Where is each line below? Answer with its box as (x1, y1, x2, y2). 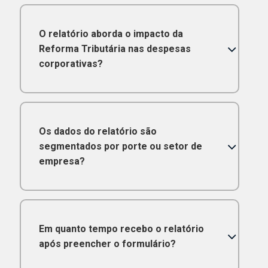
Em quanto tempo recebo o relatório (38, 223, 204, 235)
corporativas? (38, 58, 103, 70)
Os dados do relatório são (38, 126, 157, 138)
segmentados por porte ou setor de (38, 141, 202, 153)
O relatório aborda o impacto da (38, 28, 183, 40)
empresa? (38, 156, 85, 167)
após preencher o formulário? (38, 238, 176, 250)
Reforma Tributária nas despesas (38, 43, 191, 55)
